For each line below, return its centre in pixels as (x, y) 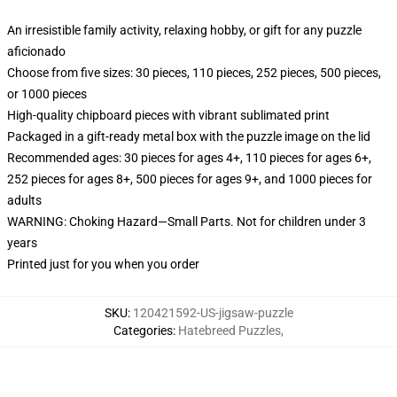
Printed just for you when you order (103, 264)
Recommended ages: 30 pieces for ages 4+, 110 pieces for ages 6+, (189, 158)
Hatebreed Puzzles (230, 331)
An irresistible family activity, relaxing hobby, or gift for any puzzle (184, 30)
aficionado (36, 51)
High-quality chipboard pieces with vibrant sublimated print (168, 115)
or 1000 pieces (47, 94)
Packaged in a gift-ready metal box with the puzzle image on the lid (189, 136)
